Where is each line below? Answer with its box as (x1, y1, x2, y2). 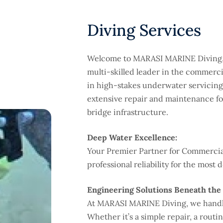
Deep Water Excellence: (87, 132, 177, 142)
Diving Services (87, 20, 201, 40)
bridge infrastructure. (87, 107, 168, 117)
